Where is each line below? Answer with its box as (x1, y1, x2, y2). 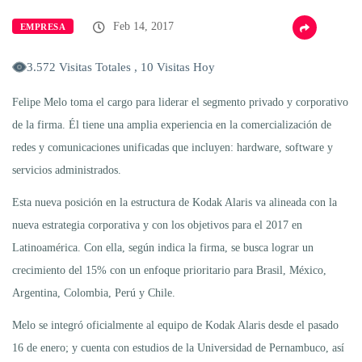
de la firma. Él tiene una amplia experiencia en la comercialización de (12, 118, 331, 131)
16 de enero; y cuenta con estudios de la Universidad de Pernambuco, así (12, 341, 344, 354)
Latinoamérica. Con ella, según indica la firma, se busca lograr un (12, 241, 314, 254)
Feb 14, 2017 (110, 19, 175, 32)
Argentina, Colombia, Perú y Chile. (12, 286, 175, 299)
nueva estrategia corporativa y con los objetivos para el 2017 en (12, 218, 302, 231)
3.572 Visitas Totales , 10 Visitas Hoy (27, 60, 215, 74)
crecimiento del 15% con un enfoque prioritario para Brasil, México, (12, 263, 326, 276)
